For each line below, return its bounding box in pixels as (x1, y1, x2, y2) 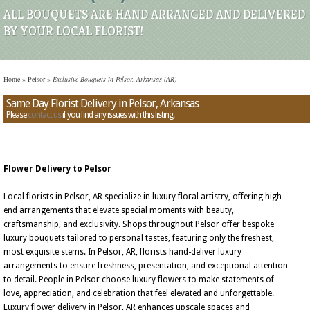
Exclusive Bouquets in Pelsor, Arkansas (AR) (51, 74, 176, 84)
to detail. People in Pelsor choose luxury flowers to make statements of (3, 275, 274, 284)
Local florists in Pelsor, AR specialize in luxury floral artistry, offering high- (3, 192, 284, 201)
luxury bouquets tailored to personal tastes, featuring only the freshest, (3, 233, 274, 243)
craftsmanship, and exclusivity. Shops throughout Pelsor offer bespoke (3, 219, 274, 229)
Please (6, 110, 28, 120)
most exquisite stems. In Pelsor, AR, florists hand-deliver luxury (3, 247, 241, 257)
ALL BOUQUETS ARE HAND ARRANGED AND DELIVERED (3, 6, 305, 22)
